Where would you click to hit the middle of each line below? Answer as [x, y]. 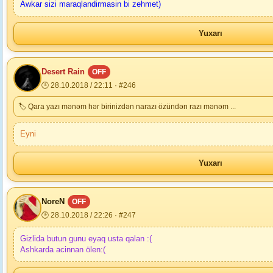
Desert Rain [63, 72]
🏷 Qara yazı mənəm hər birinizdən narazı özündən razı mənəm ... [127, 107]
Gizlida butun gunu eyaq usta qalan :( [86, 239]
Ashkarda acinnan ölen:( [63, 250]
